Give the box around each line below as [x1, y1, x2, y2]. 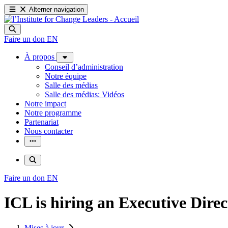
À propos [24, 52, 56, 61]
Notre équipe [45, 72, 87, 80]
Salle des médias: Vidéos [45, 90, 124, 99]
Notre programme [24, 108, 81, 117]
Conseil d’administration [45, 63, 123, 71]
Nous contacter [24, 127, 73, 135]
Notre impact [24, 99, 66, 108]
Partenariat [24, 118, 59, 126]
